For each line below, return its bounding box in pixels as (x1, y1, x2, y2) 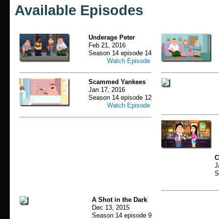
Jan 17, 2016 (88, 86, 125, 94)
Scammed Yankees (88, 78, 146, 86)
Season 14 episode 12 (88, 94, 152, 102)
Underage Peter (88, 34, 135, 41)
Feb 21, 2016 (88, 42, 126, 49)
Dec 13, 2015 (92, 204, 130, 212)
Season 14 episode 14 (88, 49, 152, 57)
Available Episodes (15, 2, 143, 18)
